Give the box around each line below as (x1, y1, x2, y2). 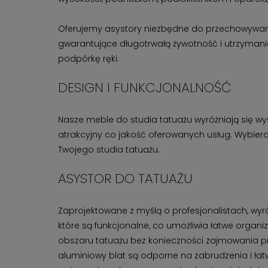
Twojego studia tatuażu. (58, 144, 160, 156)
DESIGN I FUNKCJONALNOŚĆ (58, 78, 232, 97)
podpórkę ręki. (58, 53, 119, 65)
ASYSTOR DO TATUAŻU (58, 169, 193, 188)
